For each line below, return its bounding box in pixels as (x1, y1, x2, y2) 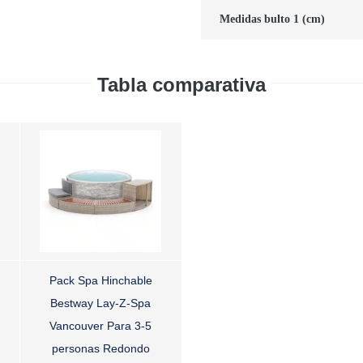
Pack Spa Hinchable (49, 273, 152, 287)
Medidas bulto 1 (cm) (219, 12, 325, 25)
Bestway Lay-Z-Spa (50, 296, 152, 310)
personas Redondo (51, 341, 150, 355)
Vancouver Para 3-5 (49, 318, 152, 332)
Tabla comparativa (97, 73, 266, 96)
